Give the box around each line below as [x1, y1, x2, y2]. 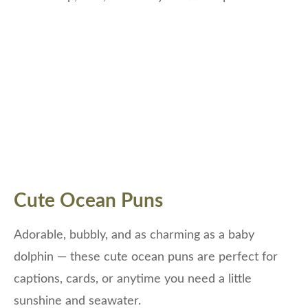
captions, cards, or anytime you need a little [14, 272, 252, 285]
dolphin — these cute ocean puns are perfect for [14, 250, 278, 263]
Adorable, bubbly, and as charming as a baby [14, 228, 254, 241]
